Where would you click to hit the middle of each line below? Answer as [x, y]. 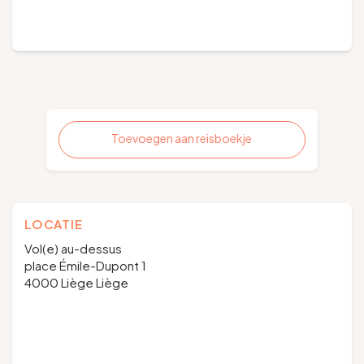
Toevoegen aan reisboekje [182, 138]
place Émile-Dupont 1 [85, 265]
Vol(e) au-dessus [73, 248]
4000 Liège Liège [76, 282]
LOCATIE [54, 224]
